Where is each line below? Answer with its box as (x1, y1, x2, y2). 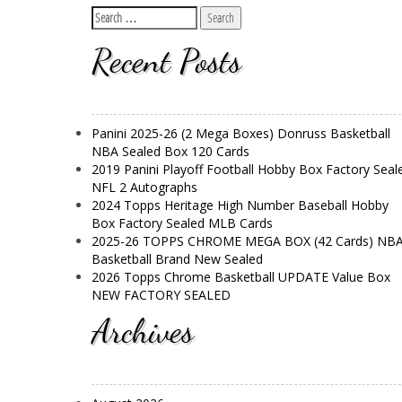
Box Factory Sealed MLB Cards (92, 214, 273, 232)
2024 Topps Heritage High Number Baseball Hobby (92, 196, 389, 214)
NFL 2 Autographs (92, 178, 197, 196)
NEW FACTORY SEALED (92, 285, 231, 303)
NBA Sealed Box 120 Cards (92, 142, 249, 160)
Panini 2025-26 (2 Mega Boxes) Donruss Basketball (92, 124, 390, 142)
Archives (92, 310, 194, 353)
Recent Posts (92, 40, 241, 83)
